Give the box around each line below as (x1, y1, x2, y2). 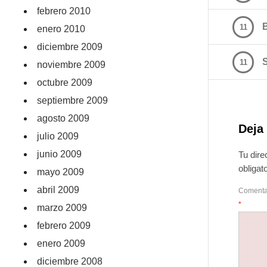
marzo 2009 (37, 203, 88, 213)
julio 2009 (37, 131, 79, 141)
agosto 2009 (37, 113, 90, 123)
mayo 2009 (37, 167, 85, 177)
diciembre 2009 (37, 42, 103, 52)
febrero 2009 (37, 221, 91, 231)
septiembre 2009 (37, 95, 108, 105)
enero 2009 (37, 238, 86, 249)
